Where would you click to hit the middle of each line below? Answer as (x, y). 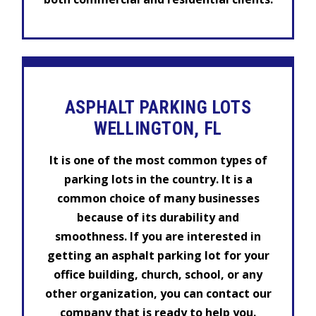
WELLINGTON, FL (158, 128)
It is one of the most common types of (158, 160)
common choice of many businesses (158, 199)
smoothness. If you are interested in (158, 237)
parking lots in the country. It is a (158, 180)
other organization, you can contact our (158, 294)
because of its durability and (158, 218)
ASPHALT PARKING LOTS (158, 107)
